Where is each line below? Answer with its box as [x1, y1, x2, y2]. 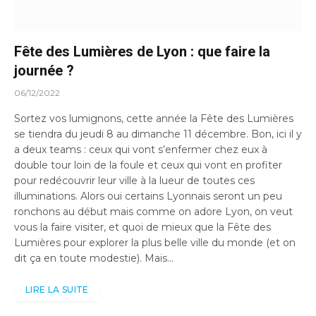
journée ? [14, 61, 74, 79]
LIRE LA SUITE [25, 284, 89, 295]
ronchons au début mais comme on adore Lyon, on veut [14, 205, 293, 218]
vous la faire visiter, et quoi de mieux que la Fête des [14, 220, 271, 233]
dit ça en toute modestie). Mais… [14, 251, 174, 265]
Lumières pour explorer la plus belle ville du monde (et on [14, 236, 296, 249]
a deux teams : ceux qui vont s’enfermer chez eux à [14, 142, 267, 156]
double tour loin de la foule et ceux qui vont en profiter [14, 158, 282, 171]
